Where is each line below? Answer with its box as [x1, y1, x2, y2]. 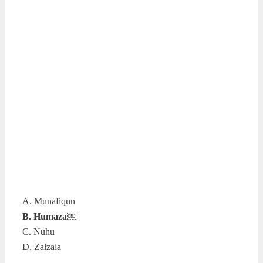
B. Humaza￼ [22, 211, 76, 221]
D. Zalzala [22, 241, 61, 252]
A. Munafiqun [22, 195, 75, 206]
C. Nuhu [22, 226, 55, 237]
